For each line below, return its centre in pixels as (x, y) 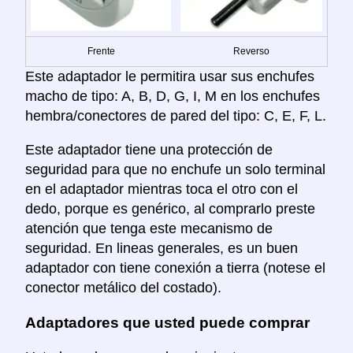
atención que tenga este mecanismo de (149, 229)
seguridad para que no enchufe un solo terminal (175, 170)
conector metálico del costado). (123, 288)
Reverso (251, 52)
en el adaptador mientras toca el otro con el (162, 190)
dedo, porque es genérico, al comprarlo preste (170, 209)
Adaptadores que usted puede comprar (167, 323)
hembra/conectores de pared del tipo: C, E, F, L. (176, 116)
